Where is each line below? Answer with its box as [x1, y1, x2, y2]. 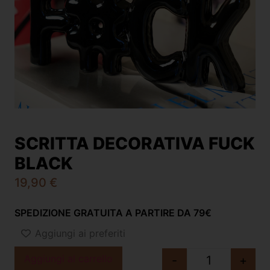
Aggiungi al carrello [24, 253, 113, 265]
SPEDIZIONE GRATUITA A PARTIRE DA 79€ [14, 207, 212, 219]
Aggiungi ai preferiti [35, 227, 125, 239]
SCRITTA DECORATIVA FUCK [14, 133, 255, 154]
